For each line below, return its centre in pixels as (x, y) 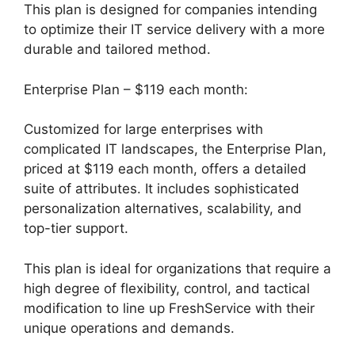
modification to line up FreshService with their (169, 308)
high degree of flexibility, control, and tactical (167, 288)
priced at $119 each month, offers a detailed (165, 169)
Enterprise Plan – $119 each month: (136, 89)
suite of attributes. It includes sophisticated (162, 189)
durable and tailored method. (117, 50)
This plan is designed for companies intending (170, 10)
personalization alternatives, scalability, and (163, 209)
